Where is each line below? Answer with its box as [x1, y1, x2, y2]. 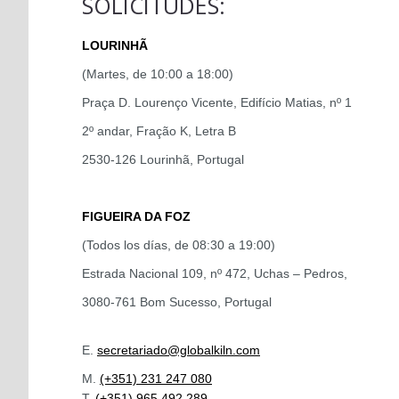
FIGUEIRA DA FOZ [82, 209, 191, 224]
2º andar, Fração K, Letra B [82, 124, 236, 138]
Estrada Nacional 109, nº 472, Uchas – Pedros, [82, 266, 347, 281]
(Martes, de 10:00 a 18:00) [82, 67, 233, 81]
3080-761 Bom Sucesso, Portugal [82, 295, 272, 309]
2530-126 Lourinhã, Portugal [82, 152, 244, 167]
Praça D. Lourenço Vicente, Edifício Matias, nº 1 [82, 95, 352, 110]
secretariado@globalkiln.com [97, 343, 260, 357]
